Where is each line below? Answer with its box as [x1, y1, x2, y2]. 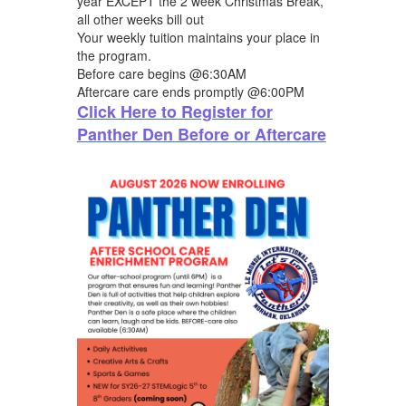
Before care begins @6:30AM [76, 63, 246, 82]
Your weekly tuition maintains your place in [76, 27, 320, 46]
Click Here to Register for [76, 99, 273, 123]
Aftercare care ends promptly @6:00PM [76, 82, 304, 101]
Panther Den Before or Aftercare [76, 121, 326, 146]
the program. [76, 45, 151, 64]
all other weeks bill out [76, 9, 204, 28]
